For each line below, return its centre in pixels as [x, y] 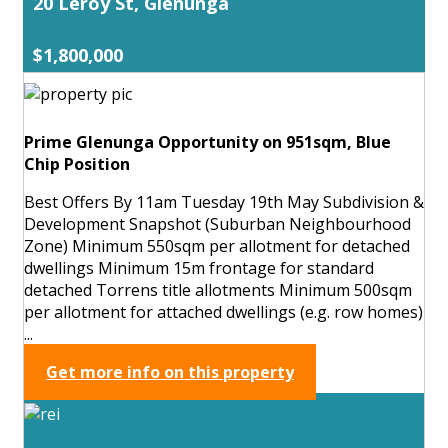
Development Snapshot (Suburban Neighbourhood [217, 223]
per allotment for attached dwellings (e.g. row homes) [223, 311]
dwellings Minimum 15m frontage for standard [199, 267]
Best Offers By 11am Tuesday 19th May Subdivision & [224, 201]
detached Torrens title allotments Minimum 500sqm [218, 289]
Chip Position [77, 163]
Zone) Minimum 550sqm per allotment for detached [217, 245]
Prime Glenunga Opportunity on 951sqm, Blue [207, 141]
